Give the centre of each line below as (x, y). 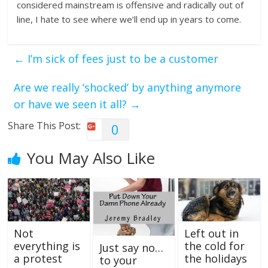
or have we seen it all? (72, 104)
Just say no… (131, 248)
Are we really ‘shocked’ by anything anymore (128, 87)
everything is (47, 246)
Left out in (211, 233)
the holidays (215, 258)
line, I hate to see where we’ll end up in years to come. (129, 19)
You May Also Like (91, 158)
